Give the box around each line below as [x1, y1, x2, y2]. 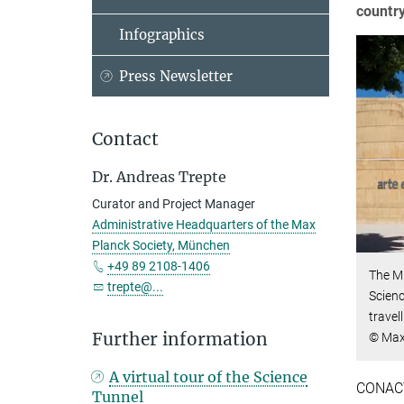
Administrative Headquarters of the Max [92, 217, 316, 232]
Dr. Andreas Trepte [92, 168, 226, 186]
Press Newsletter [119, 68, 233, 85]
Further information [92, 328, 268, 350]
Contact [92, 128, 159, 150]
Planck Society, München [92, 238, 230, 252]
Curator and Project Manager [92, 197, 255, 211]
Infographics [119, 26, 205, 43]
